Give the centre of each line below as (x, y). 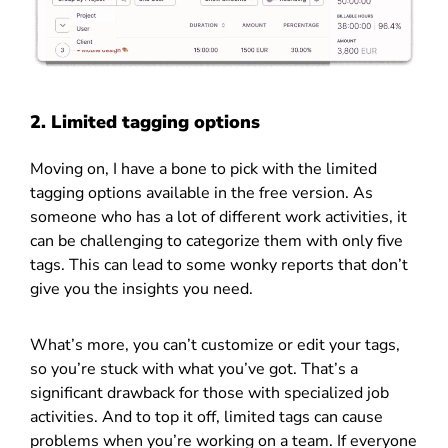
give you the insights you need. (141, 289)
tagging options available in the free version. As (201, 193)
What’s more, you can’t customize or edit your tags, (215, 345)
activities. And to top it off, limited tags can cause (206, 417)
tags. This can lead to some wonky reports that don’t (219, 265)
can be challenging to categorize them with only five (216, 241)
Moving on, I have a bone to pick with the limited (203, 169)
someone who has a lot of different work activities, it (218, 217)
